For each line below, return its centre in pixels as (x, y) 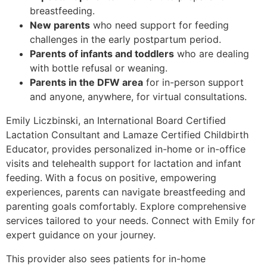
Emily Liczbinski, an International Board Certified (116, 121)
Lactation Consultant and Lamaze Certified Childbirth (127, 135)
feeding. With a (41, 178)
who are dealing (212, 54)
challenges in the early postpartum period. (125, 40)
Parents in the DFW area (86, 83)
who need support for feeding (159, 25)
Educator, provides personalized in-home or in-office (126, 149)
